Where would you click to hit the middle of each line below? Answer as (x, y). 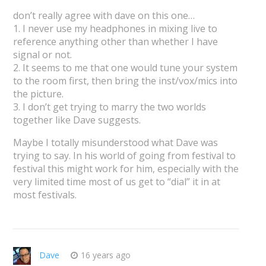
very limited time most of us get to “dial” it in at (116, 182)
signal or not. (42, 55)
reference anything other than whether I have (115, 42)
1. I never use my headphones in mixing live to (115, 29)
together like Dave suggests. (77, 120)
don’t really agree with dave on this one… (104, 16)
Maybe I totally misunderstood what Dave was (115, 143)
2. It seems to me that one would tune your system (125, 68)
